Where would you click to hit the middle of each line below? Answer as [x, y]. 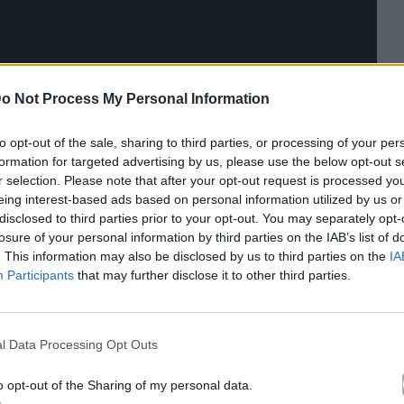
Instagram [56, 267]
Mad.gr [85, 245]
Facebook [317, 245]
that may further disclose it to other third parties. [212, 275]
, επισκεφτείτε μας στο [196, 245]
